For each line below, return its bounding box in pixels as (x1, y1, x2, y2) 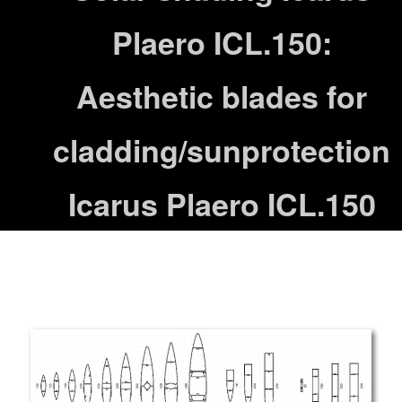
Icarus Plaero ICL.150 (67, 182, 376, 226)
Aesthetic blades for (76, 74, 367, 118)
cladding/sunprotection (53, 128, 390, 172)
